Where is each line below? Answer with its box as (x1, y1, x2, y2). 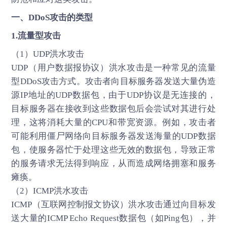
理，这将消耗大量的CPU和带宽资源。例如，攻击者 (11, 117, 216, 127)
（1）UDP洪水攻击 (11, 49, 85, 59)
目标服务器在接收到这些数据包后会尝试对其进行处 (11, 103, 216, 113)
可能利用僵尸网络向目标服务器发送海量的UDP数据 (11, 131, 216, 141)
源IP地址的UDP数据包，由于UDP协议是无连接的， (11, 90, 216, 100)
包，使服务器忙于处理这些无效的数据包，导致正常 (11, 144, 216, 155)
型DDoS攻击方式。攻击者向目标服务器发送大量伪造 (11, 76, 216, 86)
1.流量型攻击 (11, 30, 61, 41)
